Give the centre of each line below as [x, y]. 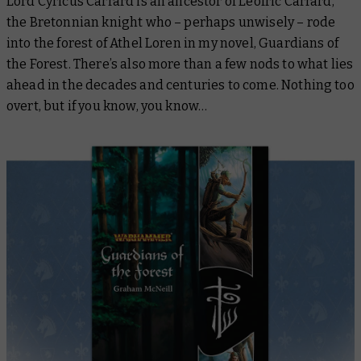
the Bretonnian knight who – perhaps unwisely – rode [171, 22]
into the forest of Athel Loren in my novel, [133, 43]
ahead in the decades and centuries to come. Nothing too [180, 85]
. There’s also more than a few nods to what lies [211, 64]
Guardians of [299, 43]
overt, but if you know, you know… [108, 106]
